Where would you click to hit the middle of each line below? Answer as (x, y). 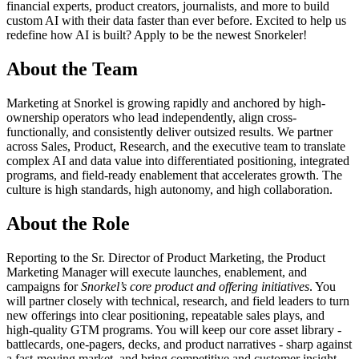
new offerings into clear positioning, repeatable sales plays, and (165, 315)
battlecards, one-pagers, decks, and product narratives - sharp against (179, 344)
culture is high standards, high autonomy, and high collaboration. (169, 189)
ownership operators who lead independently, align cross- (151, 117)
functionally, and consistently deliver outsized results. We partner (169, 131)
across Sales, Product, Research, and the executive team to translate (176, 146)
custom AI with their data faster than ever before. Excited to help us (176, 20)
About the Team (72, 69)
